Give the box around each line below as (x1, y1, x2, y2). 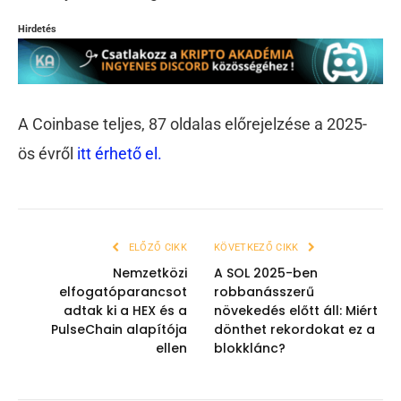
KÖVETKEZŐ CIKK (214, 242, 302, 254)
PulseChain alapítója (51, 320, 187, 339)
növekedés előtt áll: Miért (214, 302, 378, 320)
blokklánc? (214, 339, 286, 358)
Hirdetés (18, 23, 56, 36)
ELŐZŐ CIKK (125, 242, 187, 254)
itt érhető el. (77, 144, 162, 164)
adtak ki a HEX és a (64, 302, 187, 320)
